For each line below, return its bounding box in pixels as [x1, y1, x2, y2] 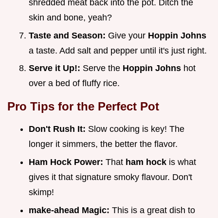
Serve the [83, 63, 123, 73]
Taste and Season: [29, 30, 108, 40]
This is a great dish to [112, 205, 195, 215]
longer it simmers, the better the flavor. [29, 139, 178, 149]
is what [169, 157, 196, 167]
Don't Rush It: [29, 124, 88, 134]
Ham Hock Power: [29, 157, 106, 167]
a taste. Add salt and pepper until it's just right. [29, 45, 207, 55]
